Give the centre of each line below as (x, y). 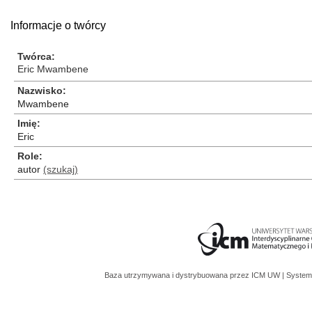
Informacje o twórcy (58, 25)
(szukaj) (61, 169)
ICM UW (267, 275)
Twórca (34, 56)
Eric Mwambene (53, 69)
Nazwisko (40, 91)
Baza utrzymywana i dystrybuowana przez (178, 275)
